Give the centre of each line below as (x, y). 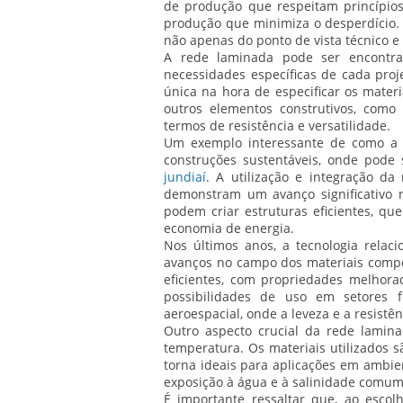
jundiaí (185, 177)
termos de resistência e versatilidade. (277, 126)
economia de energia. (229, 228)
